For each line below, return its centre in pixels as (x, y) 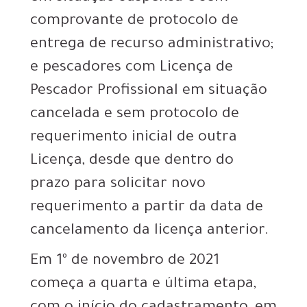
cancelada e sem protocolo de (135, 115)
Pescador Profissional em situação (149, 92)
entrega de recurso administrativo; (152, 46)
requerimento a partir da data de (147, 209)
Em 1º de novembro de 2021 (125, 262)
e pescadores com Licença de (132, 69)
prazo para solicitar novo (118, 185)
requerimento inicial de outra (134, 139)
